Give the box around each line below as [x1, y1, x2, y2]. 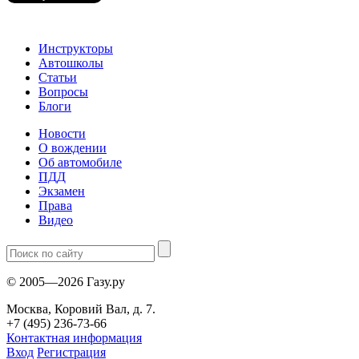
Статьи [38, 70, 77, 84]
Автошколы [38, 55, 103, 70]
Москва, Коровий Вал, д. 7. [6, 301, 155, 316]
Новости [38, 126, 86, 140]
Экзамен [38, 184, 85, 198]
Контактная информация [6, 330, 142, 345]
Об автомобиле [38, 155, 122, 169]
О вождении [38, 140, 107, 155]
